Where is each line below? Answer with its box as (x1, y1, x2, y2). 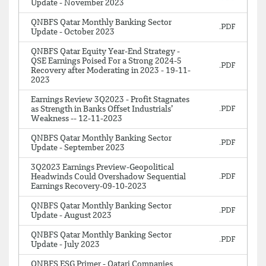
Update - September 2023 (31, 144, 125, 152)
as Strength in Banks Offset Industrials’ (31, 105, 173, 113)
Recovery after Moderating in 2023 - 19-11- (31, 66, 191, 75)
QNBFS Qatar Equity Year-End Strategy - (31, 47, 180, 56)
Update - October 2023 (31, 28, 115, 36)
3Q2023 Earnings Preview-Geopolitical (31, 163, 174, 172)
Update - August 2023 (31, 211, 112, 220)
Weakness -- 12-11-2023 (31, 115, 122, 123)
